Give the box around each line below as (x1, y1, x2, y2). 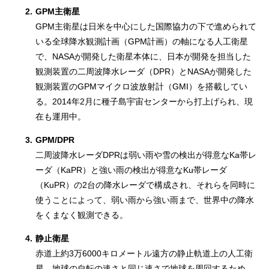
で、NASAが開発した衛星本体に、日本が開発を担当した (35, 51, 252, 61)
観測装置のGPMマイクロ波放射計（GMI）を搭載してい (35, 81, 248, 91)
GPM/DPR (35, 134, 75, 145)
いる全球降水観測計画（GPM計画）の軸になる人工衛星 (35, 36, 249, 46)
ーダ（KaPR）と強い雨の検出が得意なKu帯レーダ (35, 165, 228, 175)
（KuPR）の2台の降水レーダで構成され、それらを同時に (35, 180, 256, 190)
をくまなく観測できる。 (35, 210, 128, 220)
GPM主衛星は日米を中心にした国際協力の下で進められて (35, 21, 257, 31)
